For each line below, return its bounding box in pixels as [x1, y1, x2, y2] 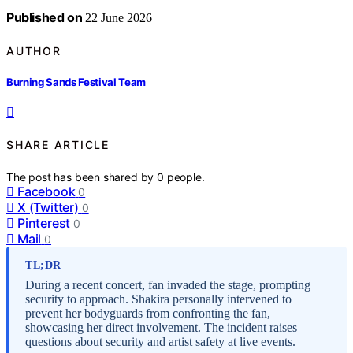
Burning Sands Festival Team [6, 75, 147, 88]
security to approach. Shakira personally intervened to [25, 292, 292, 306]
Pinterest [17, 214, 71, 231]
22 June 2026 [82, 11, 153, 25]
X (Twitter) [17, 199, 79, 215]
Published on [6, 9, 83, 26]
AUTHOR [6, 43, 61, 58]
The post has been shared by [6, 169, 158, 184]
